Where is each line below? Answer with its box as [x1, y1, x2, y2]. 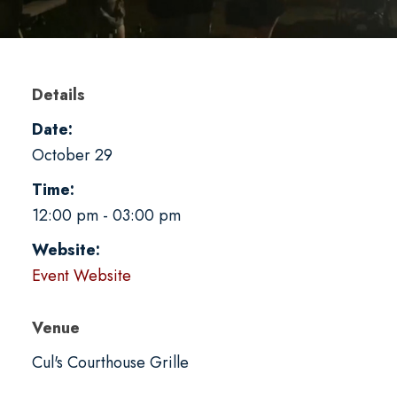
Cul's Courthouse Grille [31, 350, 189, 374]
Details [31, 82, 85, 106]
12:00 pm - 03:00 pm [31, 203, 181, 227]
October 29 [31, 143, 113, 167]
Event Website [31, 263, 131, 287]
